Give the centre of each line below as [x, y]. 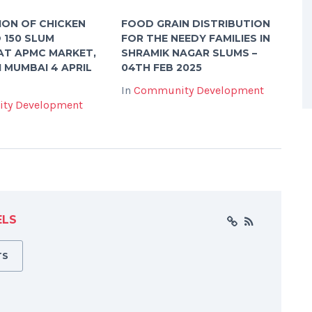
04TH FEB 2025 [161, 67]
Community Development [198, 90]
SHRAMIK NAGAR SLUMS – [189, 53]
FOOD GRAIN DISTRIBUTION [195, 23]
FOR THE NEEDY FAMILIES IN [195, 38]
